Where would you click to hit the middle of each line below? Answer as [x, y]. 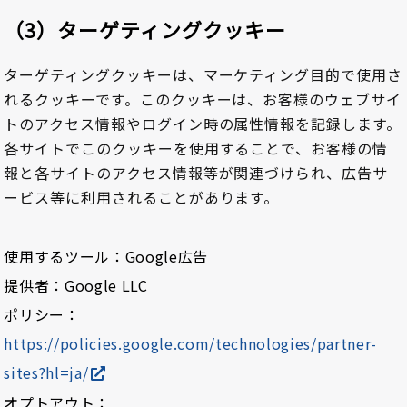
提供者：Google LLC [76, 286]
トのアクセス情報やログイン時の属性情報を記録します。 [203, 124]
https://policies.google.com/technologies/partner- [191, 344]
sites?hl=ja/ [46, 373]
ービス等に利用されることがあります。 [142, 198]
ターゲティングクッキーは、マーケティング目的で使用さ [203, 75]
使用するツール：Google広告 [106, 257]
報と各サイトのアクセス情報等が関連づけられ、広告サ [196, 173]
